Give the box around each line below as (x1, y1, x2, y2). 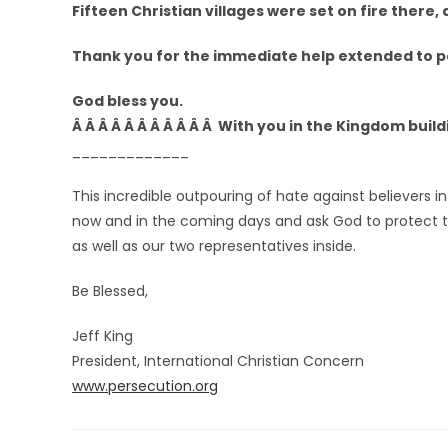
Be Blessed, (72, 281, 148, 301)
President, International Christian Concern (72, 351, 364, 371)
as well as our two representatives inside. (72, 236, 356, 256)
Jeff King (72, 326, 133, 346)
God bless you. (72, 91, 183, 111)
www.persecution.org (72, 376, 218, 396)
